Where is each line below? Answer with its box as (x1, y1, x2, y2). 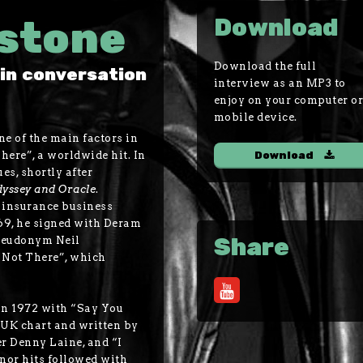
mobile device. (213, 111, 297, 124)
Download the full (213, 60, 317, 73)
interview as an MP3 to (213, 77, 346, 90)
